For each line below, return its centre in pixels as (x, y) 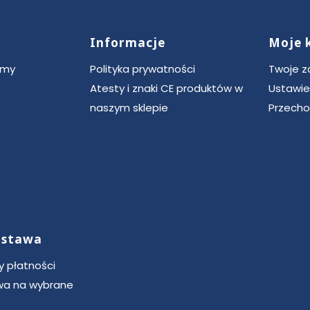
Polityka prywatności (143, 69)
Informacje (128, 42)
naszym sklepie (129, 107)
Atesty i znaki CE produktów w (166, 88)
